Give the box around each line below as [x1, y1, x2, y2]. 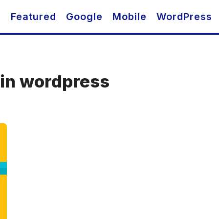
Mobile [112, 11, 147, 22]
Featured [11, 11, 56, 22]
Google [66, 11, 103, 22]
